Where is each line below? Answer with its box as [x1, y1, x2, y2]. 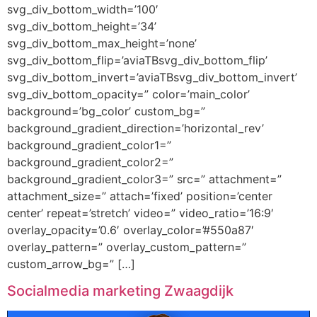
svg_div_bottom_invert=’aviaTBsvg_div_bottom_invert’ [7, 70, 297, 84]
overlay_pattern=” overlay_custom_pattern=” [7, 240, 246, 254]
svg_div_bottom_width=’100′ [7, 2, 158, 16]
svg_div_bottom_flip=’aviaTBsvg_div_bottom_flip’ [7, 53, 267, 67]
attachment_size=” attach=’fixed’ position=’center [7, 189, 272, 203]
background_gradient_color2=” [7, 155, 173, 169]
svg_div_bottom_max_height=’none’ [7, 36, 197, 50]
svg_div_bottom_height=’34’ [7, 19, 156, 33]
